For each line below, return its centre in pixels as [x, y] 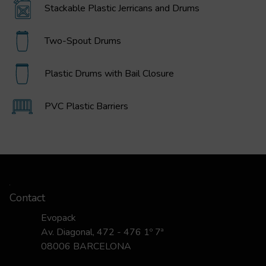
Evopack [59, 218]
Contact [27, 198]
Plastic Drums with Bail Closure [109, 74]
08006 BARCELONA [86, 247]
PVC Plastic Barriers [86, 107]
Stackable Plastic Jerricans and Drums [122, 9]
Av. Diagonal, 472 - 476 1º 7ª [103, 232]
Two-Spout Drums [83, 41]
